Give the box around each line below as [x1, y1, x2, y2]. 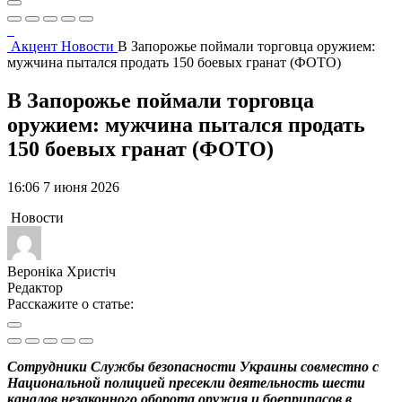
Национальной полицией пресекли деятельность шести [7, 374, 365, 390]
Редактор [7, 279, 63, 295]
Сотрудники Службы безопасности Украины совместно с [7, 358, 379, 374]
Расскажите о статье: [7, 295, 134, 311]
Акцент [11, 39, 61, 54]
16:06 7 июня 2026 [7, 179, 119, 195]
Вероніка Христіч [7, 263, 116, 279]
